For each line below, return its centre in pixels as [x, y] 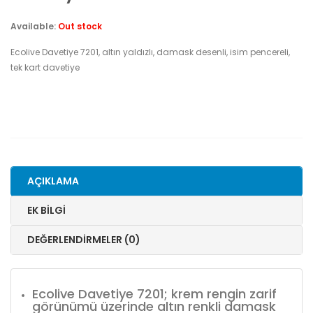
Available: [34, 26]
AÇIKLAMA [53, 181]
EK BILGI [46, 210]
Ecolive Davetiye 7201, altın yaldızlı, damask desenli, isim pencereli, [150, 52]
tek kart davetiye [45, 67]
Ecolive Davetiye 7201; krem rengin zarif [154, 293]
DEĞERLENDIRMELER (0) [84, 239]
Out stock [80, 26]
